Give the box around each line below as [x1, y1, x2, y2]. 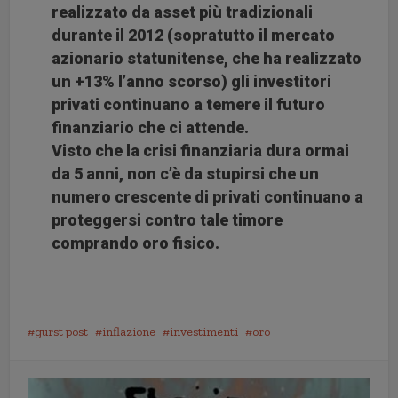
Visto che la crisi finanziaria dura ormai [52, 140, 350, 160]
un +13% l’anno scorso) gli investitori [52, 71, 332, 91]
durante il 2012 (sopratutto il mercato [52, 25, 336, 44]
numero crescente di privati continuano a [52, 187, 364, 206]
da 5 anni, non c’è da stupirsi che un [52, 163, 320, 183]
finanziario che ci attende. [52, 117, 250, 137]
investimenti [170, 323, 239, 339]
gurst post [35, 323, 89, 339]
